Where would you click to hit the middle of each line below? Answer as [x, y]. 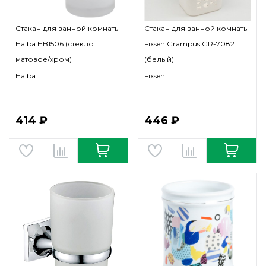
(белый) [159, 59]
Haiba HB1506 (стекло [55, 44]
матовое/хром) [44, 59]
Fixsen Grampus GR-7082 [189, 44]
